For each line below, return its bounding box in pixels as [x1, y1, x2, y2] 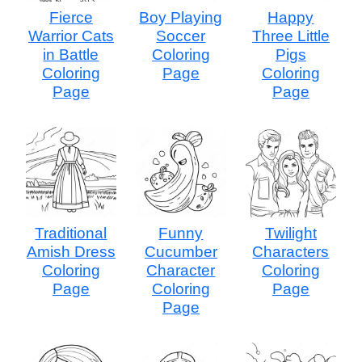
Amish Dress [26, 242, 116, 260]
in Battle [43, 45, 99, 63]
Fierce [48, 8, 93, 26]
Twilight [264, 224, 317, 242]
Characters [252, 242, 330, 260]
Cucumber [144, 242, 217, 260]
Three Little [251, 27, 330, 44]
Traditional [35, 224, 107, 242]
